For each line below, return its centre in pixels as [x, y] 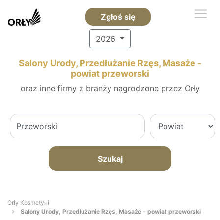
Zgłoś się [118, 17]
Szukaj [110, 159]
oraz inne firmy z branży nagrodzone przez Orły [110, 88]
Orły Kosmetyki [28, 203]
